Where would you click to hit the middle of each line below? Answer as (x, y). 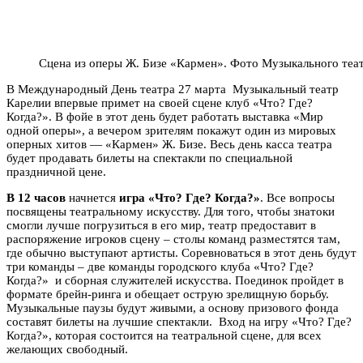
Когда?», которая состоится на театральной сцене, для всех (164, 335)
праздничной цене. (56, 171)
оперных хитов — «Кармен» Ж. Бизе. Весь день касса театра (169, 144)
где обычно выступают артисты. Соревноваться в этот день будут (181, 252)
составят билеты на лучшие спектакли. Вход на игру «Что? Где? (179, 321)
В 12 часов (36, 197)
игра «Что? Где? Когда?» (190, 197)
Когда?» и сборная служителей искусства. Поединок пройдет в (175, 280)
